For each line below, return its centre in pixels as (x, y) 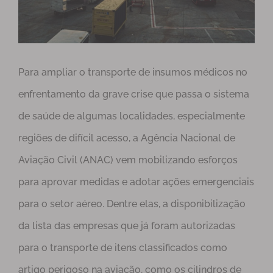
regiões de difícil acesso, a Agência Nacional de (127, 138)
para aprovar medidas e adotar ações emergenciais (136, 182)
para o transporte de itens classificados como (123, 248)
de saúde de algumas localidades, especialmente (132, 116)
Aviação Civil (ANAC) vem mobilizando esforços (128, 160)
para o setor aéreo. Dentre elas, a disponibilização (132, 204)
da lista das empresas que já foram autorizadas (127, 226)
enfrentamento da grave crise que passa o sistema (134, 94)
